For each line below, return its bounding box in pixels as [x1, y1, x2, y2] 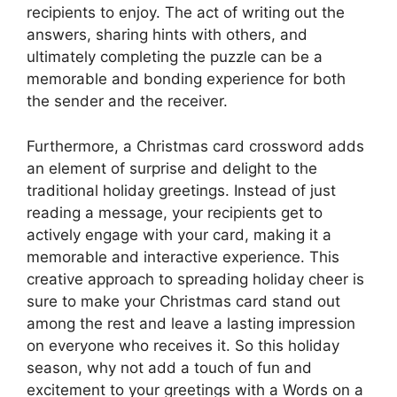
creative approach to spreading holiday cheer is [27, 269, 364, 288]
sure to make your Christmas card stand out [27, 292, 340, 310]
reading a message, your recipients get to [27, 203, 323, 222]
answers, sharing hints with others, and [27, 26, 307, 43]
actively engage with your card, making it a [27, 225, 331, 244]
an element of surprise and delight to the [27, 159, 317, 177]
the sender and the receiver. [27, 92, 228, 110]
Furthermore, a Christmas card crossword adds [27, 136, 364, 155]
